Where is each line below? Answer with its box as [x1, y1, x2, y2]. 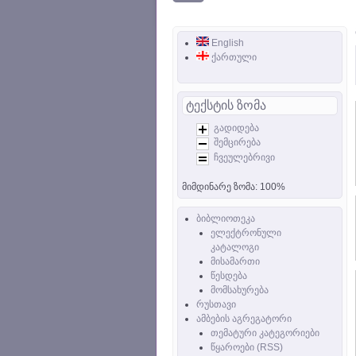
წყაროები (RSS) [211, 341, 283, 353]
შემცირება [214, 137, 261, 149]
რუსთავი [196, 298, 236, 310]
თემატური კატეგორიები [211, 327, 319, 339]
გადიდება [214, 122, 259, 133]
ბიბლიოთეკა [196, 212, 255, 224]
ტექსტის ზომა [186, 99, 266, 112]
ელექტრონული [211, 226, 281, 238]
